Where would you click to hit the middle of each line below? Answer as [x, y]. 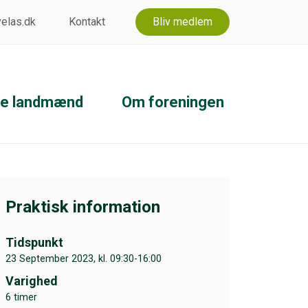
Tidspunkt [34, 242]
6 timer [21, 297]
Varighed [31, 280]
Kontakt [87, 22]
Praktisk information [82, 207]
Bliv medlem [183, 22]
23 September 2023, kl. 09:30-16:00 [83, 258]
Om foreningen [173, 102]
